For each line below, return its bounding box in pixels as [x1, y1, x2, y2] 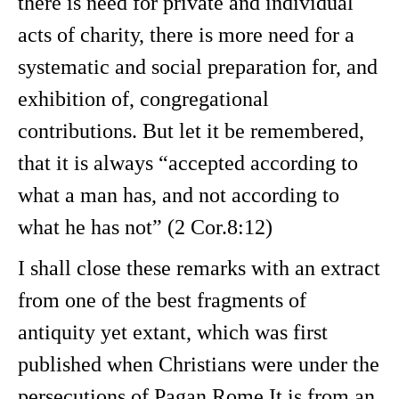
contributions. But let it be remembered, [18, 119, 364, 142]
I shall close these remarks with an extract [18, 256, 380, 280]
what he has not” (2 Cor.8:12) [18, 216, 273, 239]
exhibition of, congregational [18, 87, 269, 110]
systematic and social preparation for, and [18, 55, 378, 78]
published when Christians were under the [18, 353, 379, 376]
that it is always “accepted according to [18, 151, 358, 175]
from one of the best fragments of [18, 289, 306, 312]
